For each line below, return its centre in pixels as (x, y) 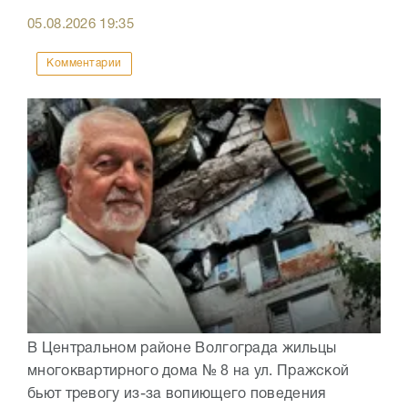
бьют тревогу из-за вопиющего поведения (177, 395)
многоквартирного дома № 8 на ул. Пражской (189, 372)
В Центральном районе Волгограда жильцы (182, 349)
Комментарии (84, 64)
